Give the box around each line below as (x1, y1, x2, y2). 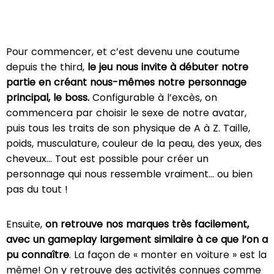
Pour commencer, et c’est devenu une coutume (6, 45, 240, 59)
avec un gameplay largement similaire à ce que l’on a (6, 232, 268, 247)
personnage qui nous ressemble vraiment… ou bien (6, 167, 253, 182)
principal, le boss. (6, 91, 89, 105)
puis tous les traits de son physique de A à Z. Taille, (6, 121, 250, 136)
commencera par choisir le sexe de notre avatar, (6, 106, 246, 120)
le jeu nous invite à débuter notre (87, 60, 248, 75)
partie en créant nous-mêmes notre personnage (6, 75, 246, 90)
